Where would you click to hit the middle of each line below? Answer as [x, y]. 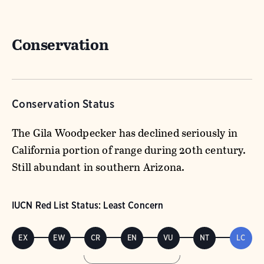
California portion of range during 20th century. [129, 150]
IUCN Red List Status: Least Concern [88, 205]
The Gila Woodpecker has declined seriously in [125, 133]
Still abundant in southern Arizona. [98, 167]
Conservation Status [63, 104]
